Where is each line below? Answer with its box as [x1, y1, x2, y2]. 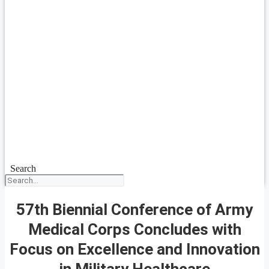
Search [10, 163, 36, 174]
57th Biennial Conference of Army [16, 200, 253, 219]
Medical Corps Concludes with [28, 220, 241, 238]
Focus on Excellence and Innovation [9, 240, 260, 258]
